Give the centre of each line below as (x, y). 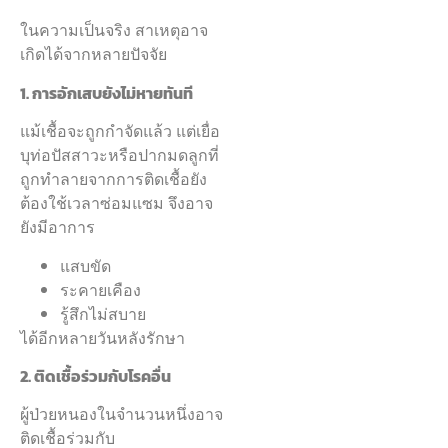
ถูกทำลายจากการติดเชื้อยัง (113, 179)
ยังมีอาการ (57, 227)
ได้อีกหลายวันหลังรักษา (102, 337)
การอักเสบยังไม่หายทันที (112, 92)
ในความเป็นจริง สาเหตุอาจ (114, 30)
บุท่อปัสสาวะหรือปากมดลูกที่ (119, 155)
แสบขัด (85, 265)
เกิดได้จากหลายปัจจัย (93, 54)
